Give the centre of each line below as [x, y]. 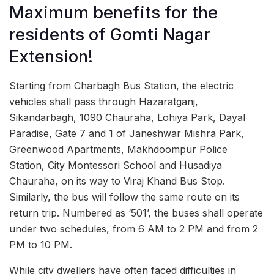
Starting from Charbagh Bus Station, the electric [121, 85]
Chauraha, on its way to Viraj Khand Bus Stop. [117, 181]
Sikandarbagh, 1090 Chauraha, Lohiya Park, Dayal [127, 117]
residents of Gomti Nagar [110, 34]
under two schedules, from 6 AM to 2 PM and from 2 [134, 228]
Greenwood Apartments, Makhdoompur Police [118, 149]
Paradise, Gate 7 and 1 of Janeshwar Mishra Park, [127, 133]
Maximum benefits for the [113, 12]
